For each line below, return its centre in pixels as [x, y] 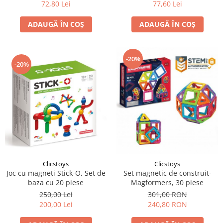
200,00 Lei [56, 205]
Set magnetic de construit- [167, 173]
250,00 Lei [56, 195]
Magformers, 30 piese [167, 183]
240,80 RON [167, 205]
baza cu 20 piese [56, 183]
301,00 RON [167, 195]
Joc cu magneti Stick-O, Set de [56, 173]
